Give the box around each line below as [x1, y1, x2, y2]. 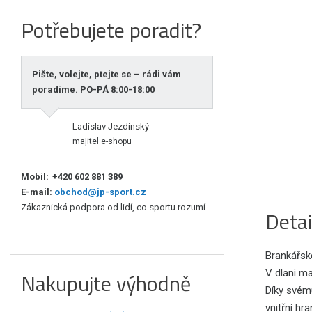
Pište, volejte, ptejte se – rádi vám [32, 69, 182, 80]
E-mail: [21, 187, 53, 198]
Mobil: [21, 171, 49, 182]
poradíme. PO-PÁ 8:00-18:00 [32, 84, 155, 95]
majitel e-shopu [72, 136, 132, 147]
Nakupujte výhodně [21, 267, 192, 300]
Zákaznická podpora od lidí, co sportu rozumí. [21, 202, 208, 213]
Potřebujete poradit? [21, 14, 202, 47]
